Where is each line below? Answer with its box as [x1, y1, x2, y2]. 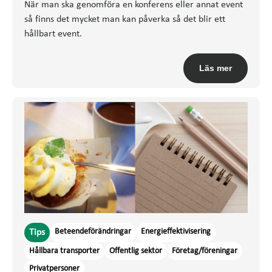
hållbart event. [24, 29, 82, 39]
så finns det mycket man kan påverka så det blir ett [24, 15, 225, 25]
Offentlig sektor [109, 246, 162, 256]
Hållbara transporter [29, 246, 100, 256]
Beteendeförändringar [55, 226, 131, 236]
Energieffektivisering [141, 226, 211, 236]
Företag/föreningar [172, 246, 237, 256]
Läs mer [199, 63, 232, 73]
